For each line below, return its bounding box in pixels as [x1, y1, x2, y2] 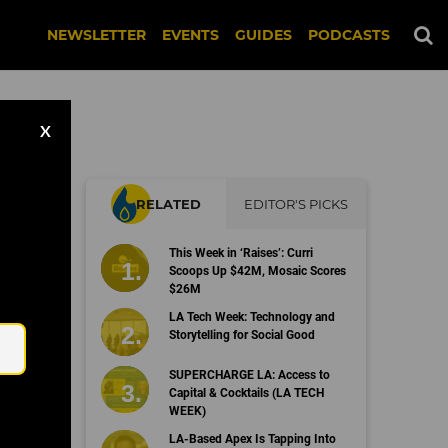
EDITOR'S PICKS [244, 196, 348, 212]
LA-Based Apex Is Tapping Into [168, 431, 336, 446]
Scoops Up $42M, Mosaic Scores [168, 264, 346, 278]
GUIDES [235, 26, 292, 44]
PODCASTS [308, 26, 390, 44]
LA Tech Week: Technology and [168, 310, 335, 324]
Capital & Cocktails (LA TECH [168, 385, 324, 400]
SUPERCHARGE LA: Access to [168, 367, 330, 382]
